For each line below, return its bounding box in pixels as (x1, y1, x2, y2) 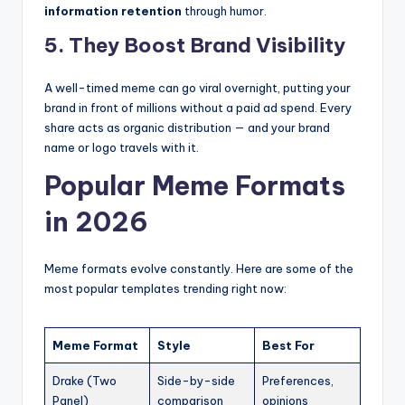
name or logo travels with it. (44, 139, 199, 155)
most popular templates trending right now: (44, 280, 287, 296)
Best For (262, 337, 315, 353)
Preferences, (262, 372, 334, 388)
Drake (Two (52, 372, 117, 388)
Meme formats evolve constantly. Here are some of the (44, 260, 353, 276)
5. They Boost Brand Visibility (44, 32, 345, 58)
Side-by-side (157, 372, 235, 388)
